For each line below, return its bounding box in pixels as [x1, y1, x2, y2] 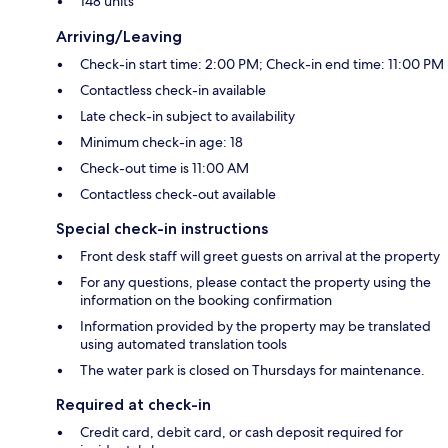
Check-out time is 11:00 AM [80, 159, 249, 178]
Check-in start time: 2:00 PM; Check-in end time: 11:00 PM [80, 55, 444, 74]
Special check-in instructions [56, 219, 268, 239]
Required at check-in [56, 395, 211, 415]
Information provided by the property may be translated [80, 317, 431, 336]
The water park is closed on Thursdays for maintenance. [80, 361, 425, 380]
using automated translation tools [80, 335, 287, 354]
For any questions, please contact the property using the [80, 273, 431, 292]
